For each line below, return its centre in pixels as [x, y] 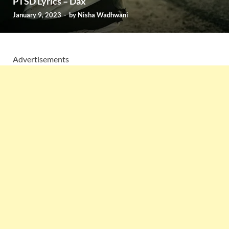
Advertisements [41, 59]
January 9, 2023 [37, 15]
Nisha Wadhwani [103, 15]
